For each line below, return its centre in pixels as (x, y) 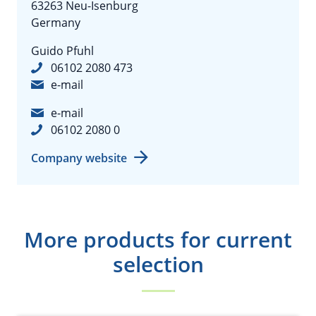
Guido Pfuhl (62, 51)
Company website (79, 158)
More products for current (158, 239)
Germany (56, 23)
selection (158, 264)
